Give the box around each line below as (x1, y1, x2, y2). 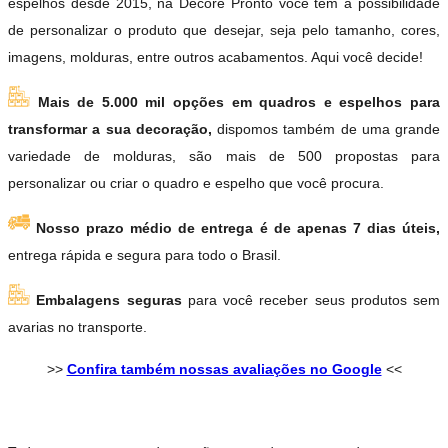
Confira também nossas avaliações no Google (66, 360, 382, 377)
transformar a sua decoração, (8, 120, 217, 137)
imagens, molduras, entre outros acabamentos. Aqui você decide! (8, 48, 423, 65)
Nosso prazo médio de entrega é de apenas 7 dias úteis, (30, 219, 440, 236)
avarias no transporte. (8, 318, 147, 335)
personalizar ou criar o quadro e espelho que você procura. (8, 174, 384, 191)
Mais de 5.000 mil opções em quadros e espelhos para (30, 93, 440, 110)
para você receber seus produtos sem (187, 291, 440, 308)
